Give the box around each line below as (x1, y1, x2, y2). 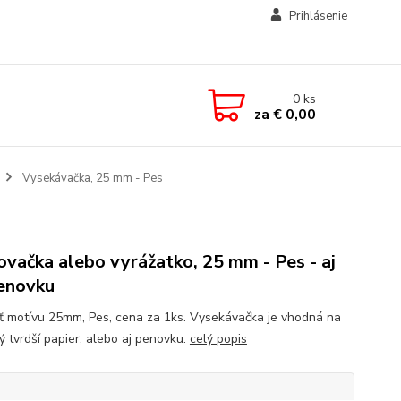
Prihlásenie (288, 8, 347, 24)
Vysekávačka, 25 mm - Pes (19, 170, 163, 186)
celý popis (189, 330, 247, 347)
